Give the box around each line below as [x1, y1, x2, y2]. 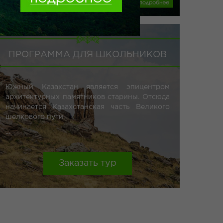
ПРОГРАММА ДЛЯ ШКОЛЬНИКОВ [8, 51, 167, 59]
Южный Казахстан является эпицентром [5, 84, 170, 90]
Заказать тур [59, 159, 116, 167]
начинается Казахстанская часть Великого [5, 104, 170, 110]
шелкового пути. [5, 114, 65, 120]
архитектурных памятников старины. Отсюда [5, 94, 170, 100]
